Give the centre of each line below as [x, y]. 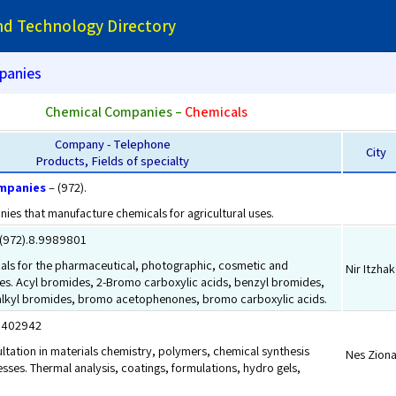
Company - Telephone [112, 144]
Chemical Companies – [114, 112]
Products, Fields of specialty [112, 160]
